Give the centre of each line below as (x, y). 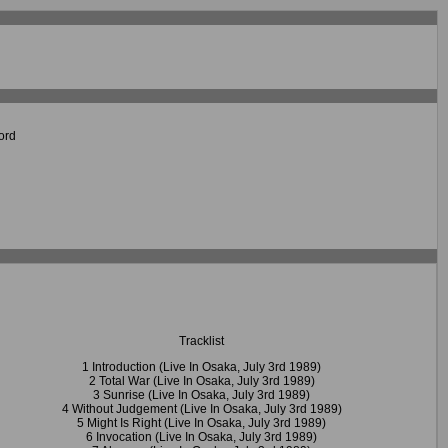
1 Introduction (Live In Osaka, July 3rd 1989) (201, 367)
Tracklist (201, 341)
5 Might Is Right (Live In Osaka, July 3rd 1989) (201, 423)
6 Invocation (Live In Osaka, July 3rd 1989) (201, 437)
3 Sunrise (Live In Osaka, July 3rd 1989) (201, 395)
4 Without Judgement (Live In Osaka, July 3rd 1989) (201, 409)
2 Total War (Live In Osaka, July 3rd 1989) (201, 381)
